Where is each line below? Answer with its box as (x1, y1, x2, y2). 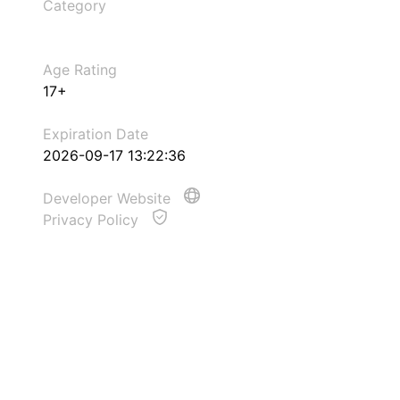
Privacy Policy (43, 211, 143, 229)
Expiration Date (43, 125, 148, 143)
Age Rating (43, 61, 117, 79)
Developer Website (43, 189, 175, 207)
